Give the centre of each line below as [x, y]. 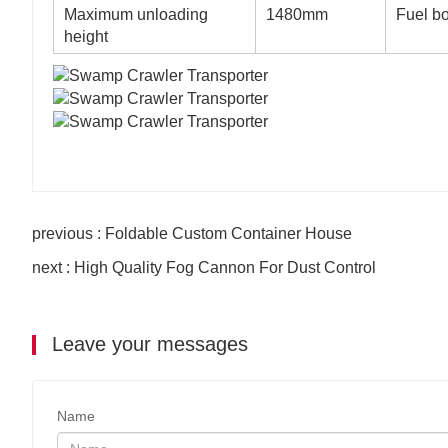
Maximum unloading [136, 15]
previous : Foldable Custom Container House [192, 233]
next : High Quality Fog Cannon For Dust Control [204, 267]
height [86, 37]
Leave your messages [147, 343]
